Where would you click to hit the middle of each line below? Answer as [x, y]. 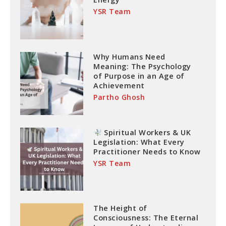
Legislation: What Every [139, 142]
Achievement [119, 85]
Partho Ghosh [119, 97]
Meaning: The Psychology [142, 66]
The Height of [120, 208]
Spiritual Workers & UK [146, 132]
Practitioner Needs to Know [147, 151]
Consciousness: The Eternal [146, 218]
